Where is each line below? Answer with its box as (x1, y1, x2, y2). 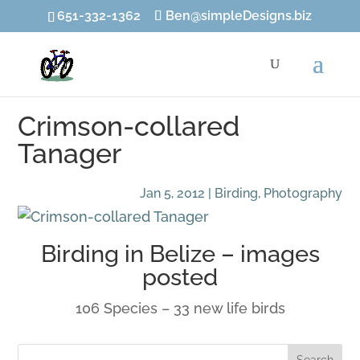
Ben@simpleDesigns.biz (166, 8, 313, 23)
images (239, 240, 320, 268)
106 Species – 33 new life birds (75, 300, 285, 317)
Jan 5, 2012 (139, 186, 205, 202)
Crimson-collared (18, 110, 240, 143)
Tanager (18, 137, 122, 170)
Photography (263, 186, 342, 202)
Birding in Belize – (40, 240, 240, 268)
